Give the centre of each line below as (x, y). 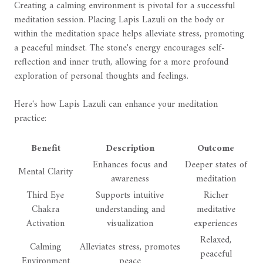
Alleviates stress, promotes (130, 247)
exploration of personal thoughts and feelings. (101, 77)
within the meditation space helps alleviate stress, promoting (129, 34)
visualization (130, 224)
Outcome (216, 149)
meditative (216, 210)
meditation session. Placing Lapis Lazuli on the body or (119, 20)
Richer (216, 196)
